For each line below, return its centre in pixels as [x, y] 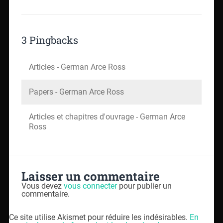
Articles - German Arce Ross [77, 67]
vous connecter [90, 186]
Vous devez [42, 186]
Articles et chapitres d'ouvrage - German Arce [107, 116]
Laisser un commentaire [90, 176]
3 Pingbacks [50, 40]
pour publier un [144, 186]
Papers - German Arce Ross [76, 92]
